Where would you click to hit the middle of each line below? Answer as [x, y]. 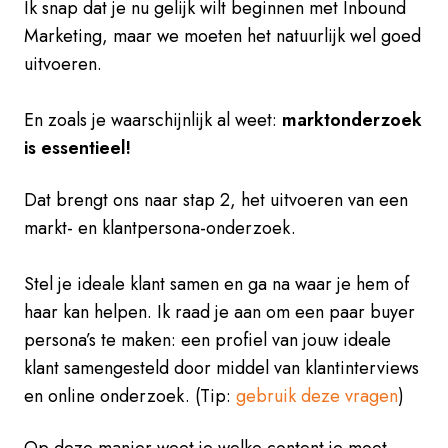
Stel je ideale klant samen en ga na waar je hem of [216, 283]
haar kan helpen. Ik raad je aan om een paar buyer [219, 311]
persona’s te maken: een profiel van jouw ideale [207, 339]
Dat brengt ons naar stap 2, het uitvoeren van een [216, 199]
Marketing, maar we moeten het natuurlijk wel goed [222, 35]
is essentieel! [77, 147]
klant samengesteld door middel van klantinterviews [221, 367]
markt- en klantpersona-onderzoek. [160, 227]
